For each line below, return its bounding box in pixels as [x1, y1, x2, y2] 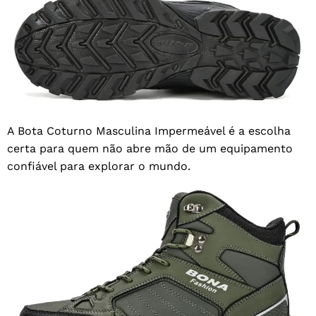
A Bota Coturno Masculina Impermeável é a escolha [7, 123, 291, 138]
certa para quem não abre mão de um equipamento [7, 141, 293, 155]
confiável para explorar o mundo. [7, 159, 190, 173]
